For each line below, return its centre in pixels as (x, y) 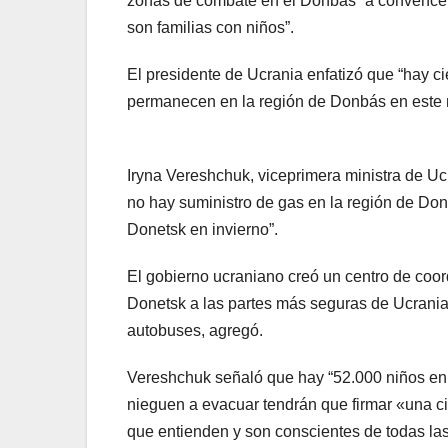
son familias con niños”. (210, 28)
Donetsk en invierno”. (202, 230)
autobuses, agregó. (195, 331)
